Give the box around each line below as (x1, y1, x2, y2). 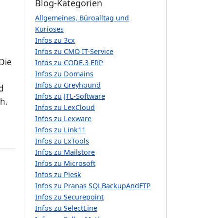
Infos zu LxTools (35, 136, 89, 146)
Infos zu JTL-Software (35, 91, 105, 101)
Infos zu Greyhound (35, 80, 101, 90)
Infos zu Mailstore (35, 147, 95, 157)
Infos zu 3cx (35, 36, 75, 45)
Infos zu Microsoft (35, 159, 95, 168)
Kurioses (35, 24, 64, 34)
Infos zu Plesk (35, 170, 81, 180)
